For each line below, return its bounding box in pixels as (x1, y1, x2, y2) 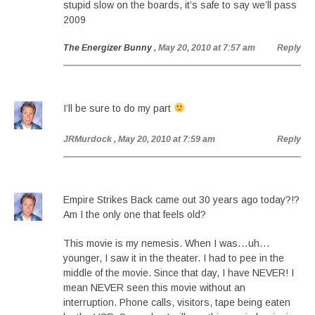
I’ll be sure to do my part (63, 103, 174, 114)
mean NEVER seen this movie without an (63, 282, 245, 293)
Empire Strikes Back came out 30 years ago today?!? (63, 194, 300, 205)
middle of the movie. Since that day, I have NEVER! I (63, 267, 294, 278)
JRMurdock (63, 134, 112, 144)
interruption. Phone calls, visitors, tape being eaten (63, 297, 290, 308)
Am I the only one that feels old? (63, 209, 206, 220)
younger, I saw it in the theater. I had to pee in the (63, 252, 284, 264)
